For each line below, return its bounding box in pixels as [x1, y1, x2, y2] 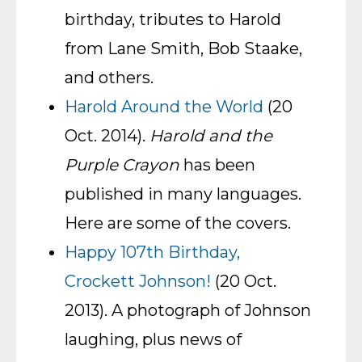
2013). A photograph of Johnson [65, 301, 311, 320]
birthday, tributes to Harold [65, 10, 281, 29]
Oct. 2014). [65, 126, 149, 145]
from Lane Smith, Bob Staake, [65, 39, 302, 58]
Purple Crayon [65, 155, 179, 175]
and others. [65, 68, 154, 87]
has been [179, 155, 255, 175]
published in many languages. [65, 184, 301, 204]
